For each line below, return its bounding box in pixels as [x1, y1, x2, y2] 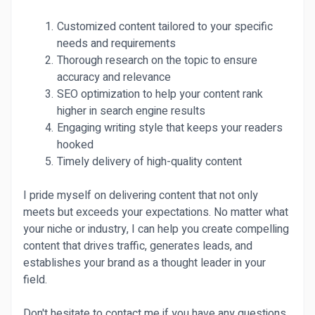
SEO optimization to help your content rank [56, 86, 263, 103]
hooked [57, 136, 94, 153]
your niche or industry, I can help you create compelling [23, 221, 289, 238]
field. [23, 271, 47, 288]
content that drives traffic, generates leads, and [23, 238, 252, 255]
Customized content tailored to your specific [56, 18, 273, 35]
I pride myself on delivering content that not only [23, 187, 258, 204]
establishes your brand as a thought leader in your [23, 255, 266, 271]
